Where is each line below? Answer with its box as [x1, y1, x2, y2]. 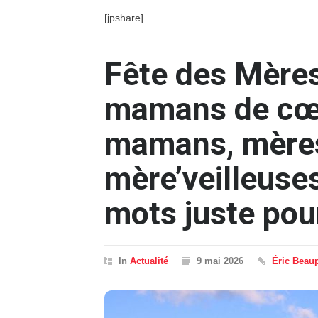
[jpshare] [104, 12, 143, 24]
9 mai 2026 [197, 256, 243, 267]
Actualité [130, 256, 168, 267]
